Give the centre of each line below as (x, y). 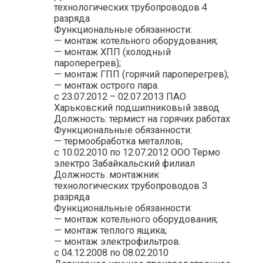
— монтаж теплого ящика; (110, 230)
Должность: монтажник (106, 174)
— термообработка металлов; (118, 141)
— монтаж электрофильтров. (117, 241)
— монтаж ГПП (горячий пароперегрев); (141, 74)
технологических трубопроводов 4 (130, 7)
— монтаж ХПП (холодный (112, 52)
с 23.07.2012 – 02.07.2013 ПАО (120, 96)
